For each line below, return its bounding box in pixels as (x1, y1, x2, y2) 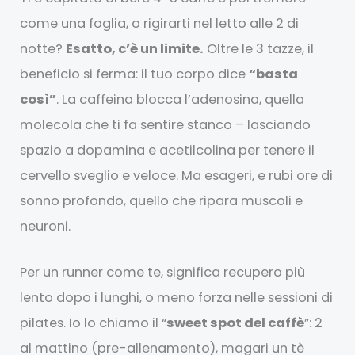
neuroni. (20, 217, 71, 236)
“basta (249, 65, 299, 84)
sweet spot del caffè (166, 314, 305, 333)
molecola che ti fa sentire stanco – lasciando (20, 116, 311, 135)
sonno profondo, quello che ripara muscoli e (20, 192, 303, 211)
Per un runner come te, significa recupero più (20, 263, 306, 282)
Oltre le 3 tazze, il (204, 40, 315, 59)
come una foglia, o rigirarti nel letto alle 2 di (20, 14, 300, 33)
